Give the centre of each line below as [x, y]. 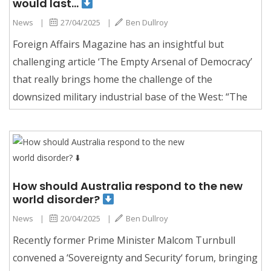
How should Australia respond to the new [128, 186]
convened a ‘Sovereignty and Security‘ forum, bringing [135, 257]
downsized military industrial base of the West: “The [130, 96]
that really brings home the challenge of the [113, 79]
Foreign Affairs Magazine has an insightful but [118, 44]
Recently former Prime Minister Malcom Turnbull [124, 240]
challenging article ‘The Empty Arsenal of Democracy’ [132, 61]
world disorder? [57, 199]
